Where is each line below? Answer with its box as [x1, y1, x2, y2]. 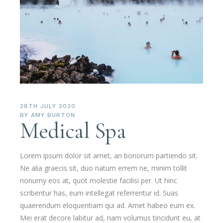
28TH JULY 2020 [20, 103, 76, 110]
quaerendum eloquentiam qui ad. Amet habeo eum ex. [20, 201, 196, 211]
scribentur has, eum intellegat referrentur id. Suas [20, 188, 179, 198]
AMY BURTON [31, 111, 75, 119]
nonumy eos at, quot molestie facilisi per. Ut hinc [20, 176, 178, 186]
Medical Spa [20, 117, 126, 145]
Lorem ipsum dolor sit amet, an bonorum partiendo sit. [20, 151, 198, 161]
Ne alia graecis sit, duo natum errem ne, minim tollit [20, 163, 188, 173]
